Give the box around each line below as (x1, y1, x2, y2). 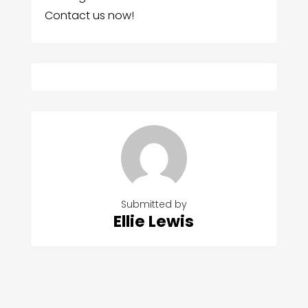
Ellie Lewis (113, 210, 195, 233)
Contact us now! (44, 8, 134, 24)
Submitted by (120, 197, 187, 212)
